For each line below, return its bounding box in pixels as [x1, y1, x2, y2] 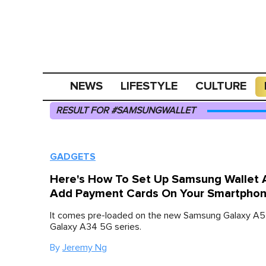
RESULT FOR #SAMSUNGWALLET [56, 106, 195, 115]
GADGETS [50, 151, 96, 163]
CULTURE [195, 79, 247, 93]
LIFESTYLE [121, 79, 178, 93]
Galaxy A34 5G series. [50, 222, 141, 232]
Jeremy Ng [62, 243, 107, 252]
